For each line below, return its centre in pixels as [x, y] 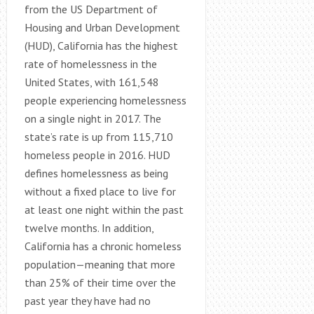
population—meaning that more [100, 264]
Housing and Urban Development [102, 27]
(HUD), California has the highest [101, 45]
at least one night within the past [104, 209]
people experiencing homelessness [105, 100]
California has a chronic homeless [103, 246]
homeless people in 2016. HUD [97, 155]
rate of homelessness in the [90, 63]
